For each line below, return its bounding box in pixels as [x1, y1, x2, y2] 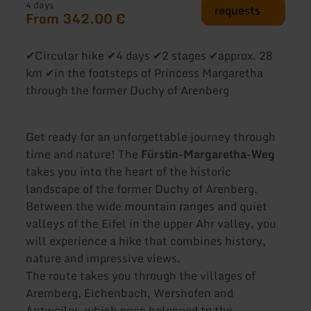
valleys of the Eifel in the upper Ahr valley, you [26, 215, 277, 233]
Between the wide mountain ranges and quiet [26, 197, 268, 216]
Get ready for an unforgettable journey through [26, 128, 276, 146]
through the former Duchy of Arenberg [26, 81, 230, 99]
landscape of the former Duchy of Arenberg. [26, 180, 258, 199]
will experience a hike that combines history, [26, 232, 267, 251]
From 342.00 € [26, 7, 126, 29]
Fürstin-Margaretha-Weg [141, 145, 276, 164]
